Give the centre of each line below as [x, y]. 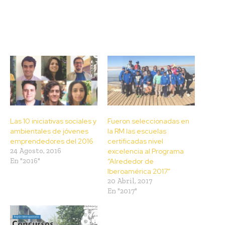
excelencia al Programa [146, 151]
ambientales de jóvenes [49, 131]
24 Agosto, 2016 [36, 151]
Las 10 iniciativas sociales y [53, 121]
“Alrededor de [131, 161]
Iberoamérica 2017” [139, 172]
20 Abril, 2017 [130, 181]
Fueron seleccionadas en [148, 121]
